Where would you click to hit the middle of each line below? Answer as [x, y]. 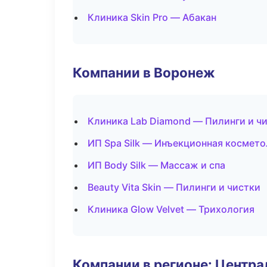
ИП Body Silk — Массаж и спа [156, 165]
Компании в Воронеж [144, 72]
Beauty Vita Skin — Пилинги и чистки [174, 187]
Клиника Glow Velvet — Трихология [171, 209]
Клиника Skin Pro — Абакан [152, 17]
